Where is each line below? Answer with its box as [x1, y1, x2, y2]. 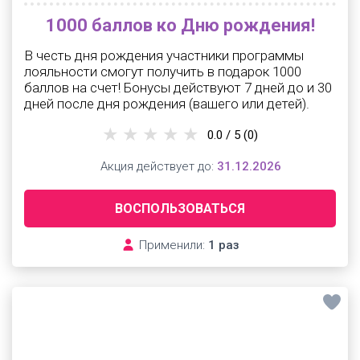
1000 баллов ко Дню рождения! [45, 15, 315, 35]
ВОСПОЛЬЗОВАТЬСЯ [115, 201, 245, 216]
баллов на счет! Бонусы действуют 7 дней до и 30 [24, 80, 332, 96]
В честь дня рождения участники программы [24, 47, 304, 63]
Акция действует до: [96, 159, 217, 174]
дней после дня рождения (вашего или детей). [24, 96, 309, 112]
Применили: [135, 238, 208, 252]
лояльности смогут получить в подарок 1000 [24, 63, 301, 80]
